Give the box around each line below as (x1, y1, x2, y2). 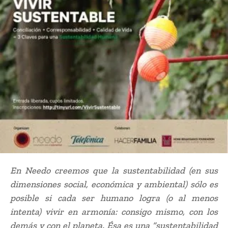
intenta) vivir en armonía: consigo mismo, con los (10, 206, 218, 218)
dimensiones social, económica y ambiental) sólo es (10, 179, 218, 190)
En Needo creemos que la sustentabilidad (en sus (10, 165, 218, 177)
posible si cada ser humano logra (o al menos (10, 192, 218, 204)
